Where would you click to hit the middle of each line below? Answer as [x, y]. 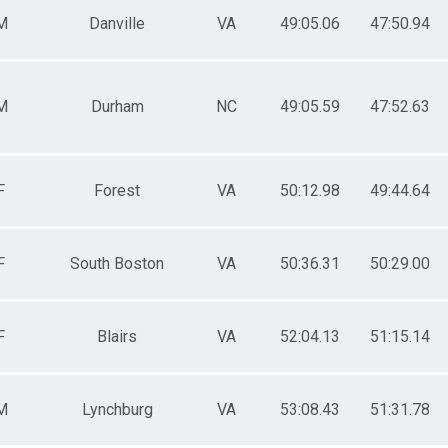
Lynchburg [117, 409]
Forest [117, 190]
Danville [117, 23]
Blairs [117, 336]
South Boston [117, 263]
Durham [117, 106]
